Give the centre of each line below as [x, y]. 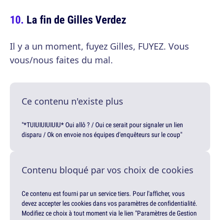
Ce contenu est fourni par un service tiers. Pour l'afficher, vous [103, 193]
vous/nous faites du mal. [61, 60]
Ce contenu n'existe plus [72, 101]
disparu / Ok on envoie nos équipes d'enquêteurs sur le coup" [102, 134]
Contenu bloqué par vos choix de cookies [108, 170]
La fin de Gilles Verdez [76, 19]
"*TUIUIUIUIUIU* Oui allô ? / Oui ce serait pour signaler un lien [102, 124]
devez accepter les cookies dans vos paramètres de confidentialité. [110, 203]
